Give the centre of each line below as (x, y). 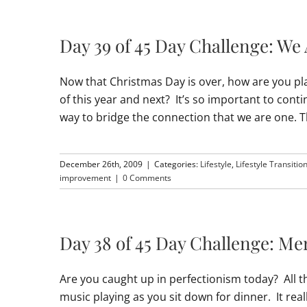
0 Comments (147, 178)
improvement (85, 178)
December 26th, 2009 (101, 164)
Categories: (177, 164)
